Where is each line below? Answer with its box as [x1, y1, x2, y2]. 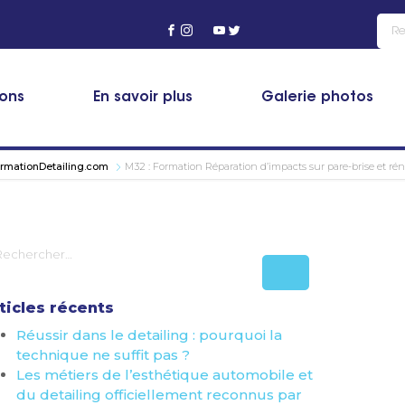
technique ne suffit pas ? [16, 346, 190, 363]
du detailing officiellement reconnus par [16, 386, 302, 403]
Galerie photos [261, 90, 374, 105]
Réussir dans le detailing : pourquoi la [16, 326, 282, 344]
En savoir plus [93, 90, 193, 105]
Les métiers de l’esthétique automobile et [16, 366, 313, 383]
